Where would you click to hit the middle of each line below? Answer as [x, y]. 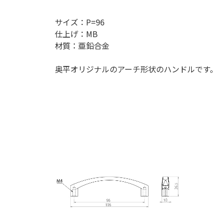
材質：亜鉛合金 [82, 45]
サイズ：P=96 [80, 22]
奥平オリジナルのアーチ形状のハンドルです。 [136, 69]
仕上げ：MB [76, 34]
